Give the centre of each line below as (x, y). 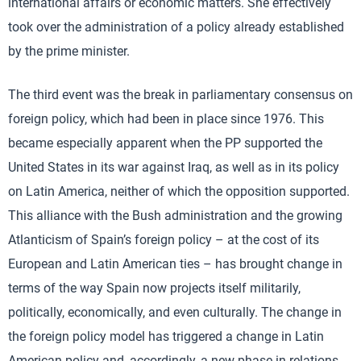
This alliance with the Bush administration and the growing (175, 216)
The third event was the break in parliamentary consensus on (180, 95)
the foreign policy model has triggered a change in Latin (166, 336)
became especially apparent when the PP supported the (165, 143)
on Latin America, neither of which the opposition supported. (179, 191)
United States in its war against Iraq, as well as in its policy (174, 167)
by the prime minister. (69, 51)
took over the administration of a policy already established (176, 27)
